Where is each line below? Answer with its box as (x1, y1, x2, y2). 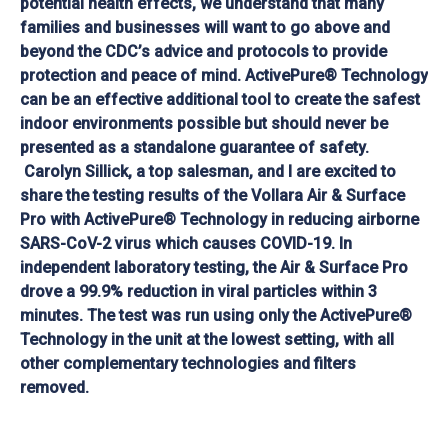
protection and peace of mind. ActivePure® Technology (20, 65, 428, 85)
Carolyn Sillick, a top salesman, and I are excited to (20, 161, 396, 181)
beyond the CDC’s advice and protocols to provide (20, 41, 387, 61)
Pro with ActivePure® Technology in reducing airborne (20, 209, 419, 229)
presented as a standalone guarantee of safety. (20, 137, 369, 157)
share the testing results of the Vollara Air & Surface (20, 185, 405, 205)
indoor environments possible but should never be (20, 113, 388, 133)
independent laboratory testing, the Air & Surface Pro (20, 257, 408, 277)
